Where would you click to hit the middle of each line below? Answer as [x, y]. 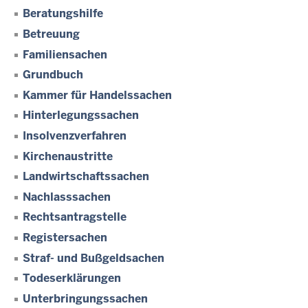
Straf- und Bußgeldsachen [93, 258]
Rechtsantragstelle [75, 217]
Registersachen [65, 238]
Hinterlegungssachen [81, 115]
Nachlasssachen [67, 197]
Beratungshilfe [63, 14]
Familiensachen [65, 54]
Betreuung [51, 34]
